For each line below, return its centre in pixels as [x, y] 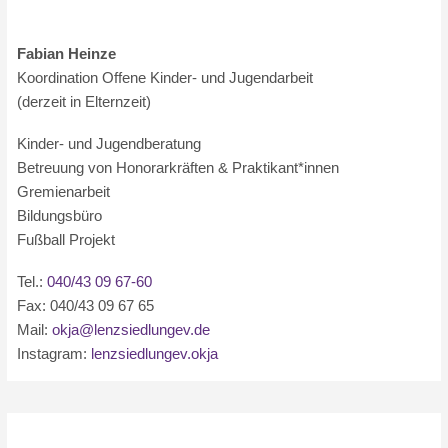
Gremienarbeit [64, 191]
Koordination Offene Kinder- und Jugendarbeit [165, 77]
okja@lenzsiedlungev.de [131, 329]
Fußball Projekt [66, 239]
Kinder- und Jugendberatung [109, 143]
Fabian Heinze [67, 53]
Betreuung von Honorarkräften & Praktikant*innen [178, 167]
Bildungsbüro [60, 215]
